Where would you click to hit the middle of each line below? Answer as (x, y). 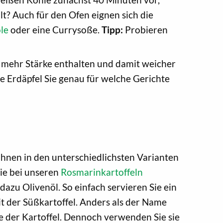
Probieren (145, 29)
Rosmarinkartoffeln (102, 172)
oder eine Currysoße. (55, 29)
